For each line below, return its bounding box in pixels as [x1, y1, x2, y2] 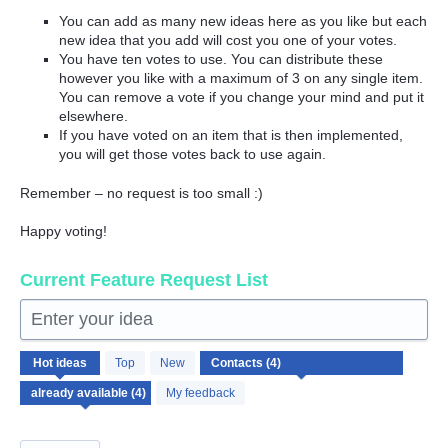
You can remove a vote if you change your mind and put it [59, 89, 425, 106]
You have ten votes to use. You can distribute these [59, 51, 384, 68]
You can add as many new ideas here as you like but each [59, 13, 428, 30]
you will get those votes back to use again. [59, 146, 327, 163]
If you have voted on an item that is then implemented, [59, 127, 404, 144]
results [20, 363, 62, 380]
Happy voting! [20, 223, 107, 240]
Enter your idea [31, 309, 153, 330]
